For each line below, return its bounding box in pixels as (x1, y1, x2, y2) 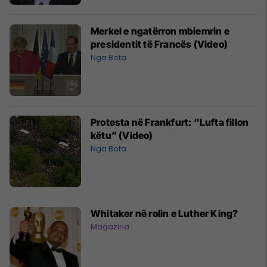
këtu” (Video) (91, 129, 153, 141)
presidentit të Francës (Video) (91, 38, 228, 50)
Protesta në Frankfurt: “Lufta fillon (91, 116, 249, 128)
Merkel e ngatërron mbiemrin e (91, 24, 229, 37)
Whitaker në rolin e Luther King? (91, 207, 238, 219)
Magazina (91, 221, 129, 232)
